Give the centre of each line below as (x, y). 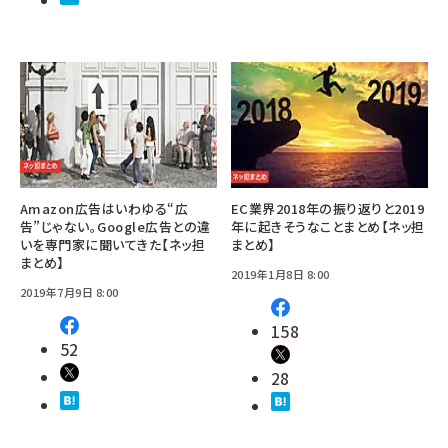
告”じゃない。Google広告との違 (115, 226)
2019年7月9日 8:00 (69, 291)
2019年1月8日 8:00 (280, 273)
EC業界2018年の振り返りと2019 (328, 208)
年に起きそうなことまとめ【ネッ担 (328, 226)
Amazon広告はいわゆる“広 (104, 208)
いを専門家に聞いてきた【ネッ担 (113, 244)
